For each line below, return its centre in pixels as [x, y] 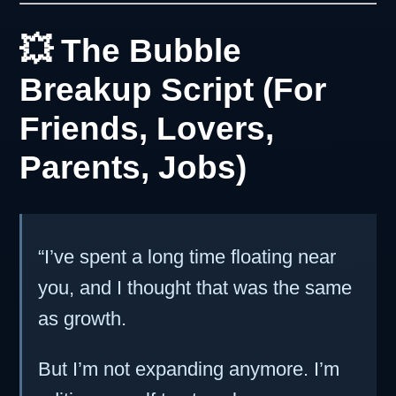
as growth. [82, 318]
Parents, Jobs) [133, 167]
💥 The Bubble [130, 50]
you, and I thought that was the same [194, 287]
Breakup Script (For [173, 89]
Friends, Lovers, [147, 128]
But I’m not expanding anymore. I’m [188, 369]
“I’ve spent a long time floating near [187, 256]
